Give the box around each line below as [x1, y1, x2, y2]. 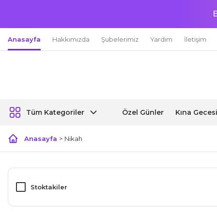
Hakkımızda [52, 35, 90, 43]
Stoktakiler [31, 183, 67, 191]
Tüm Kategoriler [26, 108, 84, 117]
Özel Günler [122, 108, 164, 117]
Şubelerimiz [101, 35, 139, 43]
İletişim [184, 35, 206, 43]
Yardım [150, 35, 172, 43]
